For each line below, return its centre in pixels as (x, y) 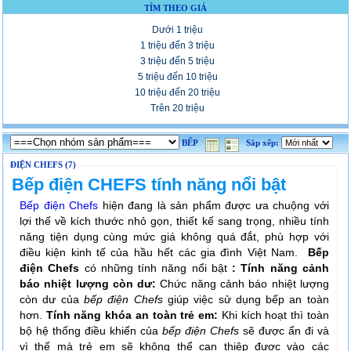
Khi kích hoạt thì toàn (275, 315)
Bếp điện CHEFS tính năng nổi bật (149, 184)
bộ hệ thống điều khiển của (91, 330)
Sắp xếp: (264, 143)
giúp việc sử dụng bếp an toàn (246, 299)
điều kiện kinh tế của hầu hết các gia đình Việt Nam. (161, 252)
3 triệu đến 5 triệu (177, 61)
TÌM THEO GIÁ (175, 8)
